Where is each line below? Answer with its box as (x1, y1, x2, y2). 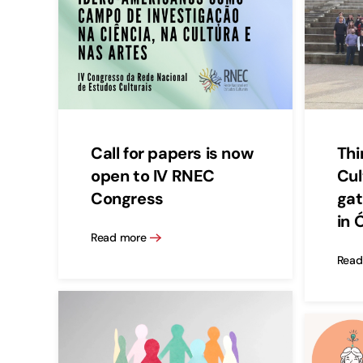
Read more (91, 229, 147, 245)
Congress (91, 188, 164, 210)
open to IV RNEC (91, 165, 215, 187)
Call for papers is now (91, 143, 254, 164)
